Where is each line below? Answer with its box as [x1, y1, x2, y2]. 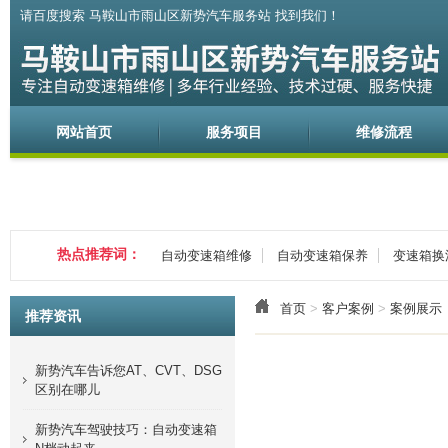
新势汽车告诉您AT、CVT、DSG [35, 363, 222, 378]
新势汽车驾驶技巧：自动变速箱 [35, 422, 217, 437]
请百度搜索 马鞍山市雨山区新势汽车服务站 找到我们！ [20, 8, 340, 23]
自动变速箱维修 [161, 248, 252, 263]
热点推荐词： [57, 246, 141, 262]
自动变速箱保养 [277, 248, 368, 263]
